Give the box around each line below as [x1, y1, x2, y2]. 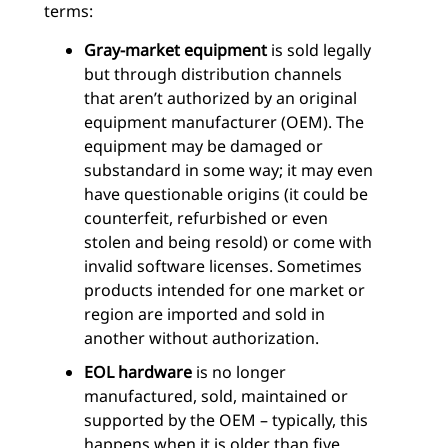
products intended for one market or [84, 279, 365, 301]
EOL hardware [84, 361, 192, 383]
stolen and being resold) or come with [84, 231, 372, 253]
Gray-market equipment [84, 39, 267, 61]
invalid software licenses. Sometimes [84, 255, 362, 277]
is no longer [192, 361, 286, 383]
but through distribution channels [84, 63, 342, 85]
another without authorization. [84, 327, 319, 349]
